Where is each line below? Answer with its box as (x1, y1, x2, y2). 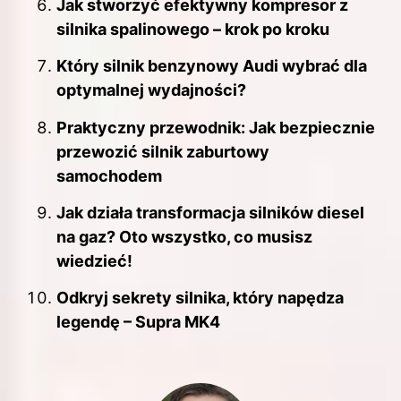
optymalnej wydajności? (56, 81, 246, 100)
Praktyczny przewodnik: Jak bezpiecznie (56, 117, 375, 137)
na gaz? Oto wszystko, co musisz (56, 227, 312, 247)
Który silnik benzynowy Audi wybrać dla (56, 56, 367, 76)
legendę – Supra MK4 (56, 312, 220, 332)
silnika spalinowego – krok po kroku (56, 19, 329, 38)
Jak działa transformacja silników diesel (56, 203, 364, 223)
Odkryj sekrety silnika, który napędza (56, 288, 344, 308)
